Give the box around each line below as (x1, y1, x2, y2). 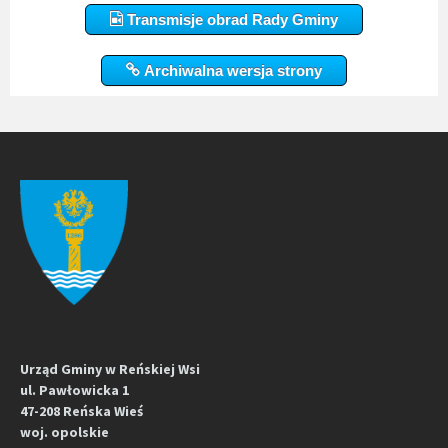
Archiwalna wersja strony (140, 62, 322, 80)
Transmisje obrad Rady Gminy (123, 11, 338, 29)
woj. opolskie (20, 422, 109, 441)
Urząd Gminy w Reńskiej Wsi (20, 359, 200, 378)
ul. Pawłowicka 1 (20, 380, 129, 399)
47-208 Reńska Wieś (20, 401, 143, 420)
